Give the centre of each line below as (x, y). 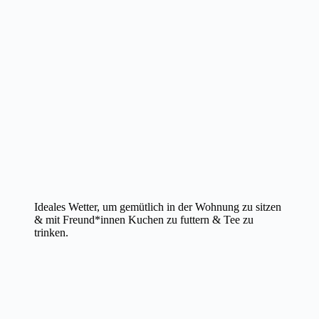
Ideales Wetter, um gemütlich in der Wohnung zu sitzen (158, 206)
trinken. (51, 232)
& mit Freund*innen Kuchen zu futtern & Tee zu (144, 219)
